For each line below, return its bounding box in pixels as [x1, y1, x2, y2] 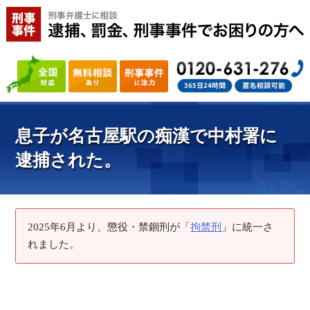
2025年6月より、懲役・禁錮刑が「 [28, 221, 191, 233]
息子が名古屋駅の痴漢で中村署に [15, 127, 278, 146]
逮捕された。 [15, 151, 122, 170]
